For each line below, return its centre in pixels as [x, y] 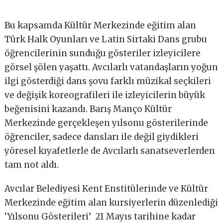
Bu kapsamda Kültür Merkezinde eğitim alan [101, 26]
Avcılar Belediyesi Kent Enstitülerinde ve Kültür [107, 189]
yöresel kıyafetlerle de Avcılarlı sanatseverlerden [110, 151]
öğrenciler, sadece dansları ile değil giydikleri [102, 137]
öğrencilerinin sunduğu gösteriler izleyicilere [103, 54]
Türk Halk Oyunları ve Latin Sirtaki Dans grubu [106, 40]
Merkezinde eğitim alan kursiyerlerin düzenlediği [111, 203]
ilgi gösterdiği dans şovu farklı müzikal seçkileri [108, 81]
